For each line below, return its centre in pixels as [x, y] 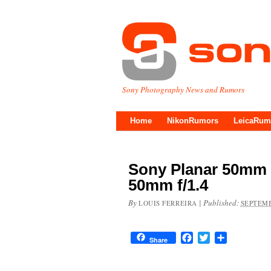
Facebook [211, 237]
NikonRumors [193, 121]
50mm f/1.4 [168, 185]
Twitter [223, 237]
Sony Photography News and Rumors [183, 90]
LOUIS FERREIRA [168, 203]
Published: [222, 203]
